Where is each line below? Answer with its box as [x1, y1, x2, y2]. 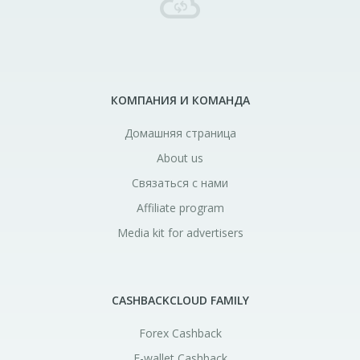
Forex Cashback [138, 325, 222, 341]
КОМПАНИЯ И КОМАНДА [110, 92, 250, 108]
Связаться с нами [132, 175, 228, 190]
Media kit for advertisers [117, 225, 243, 240]
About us [157, 150, 203, 166]
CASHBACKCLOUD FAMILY [111, 292, 249, 308]
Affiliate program [136, 200, 224, 215]
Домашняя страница [124, 125, 236, 141]
